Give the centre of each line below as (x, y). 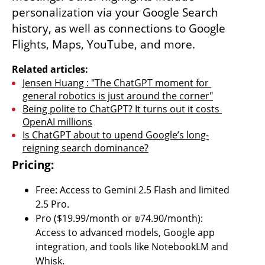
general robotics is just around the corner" (118, 96)
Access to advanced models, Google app (125, 232)
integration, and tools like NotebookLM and (132, 246)
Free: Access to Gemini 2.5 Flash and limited (132, 190)
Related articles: (50, 69)
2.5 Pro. (52, 204)
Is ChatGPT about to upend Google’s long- (116, 135)
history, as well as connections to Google (119, 28)
